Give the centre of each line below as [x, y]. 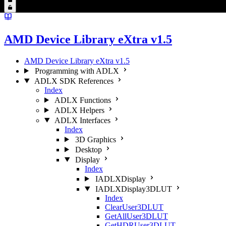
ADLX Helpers [79, 110]
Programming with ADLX [77, 71]
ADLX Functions [82, 100]
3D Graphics [95, 139]
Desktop [88, 149]
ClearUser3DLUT [134, 207]
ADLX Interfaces [82, 120]
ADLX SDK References [74, 81]
